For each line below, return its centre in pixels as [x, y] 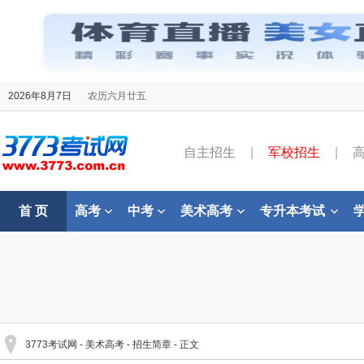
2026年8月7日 [40, 96]
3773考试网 [51, 344]
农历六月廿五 [117, 96]
